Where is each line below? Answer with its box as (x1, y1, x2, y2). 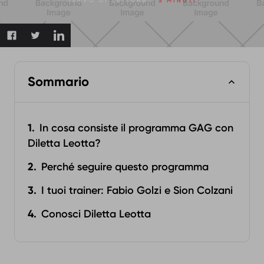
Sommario (28, 74, 89, 90)
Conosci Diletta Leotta (41, 207, 151, 220)
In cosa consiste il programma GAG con (39, 121, 233, 134)
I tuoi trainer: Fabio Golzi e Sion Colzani (41, 184, 233, 197)
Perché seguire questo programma (41, 160, 209, 173)
